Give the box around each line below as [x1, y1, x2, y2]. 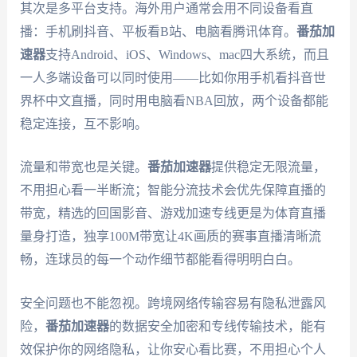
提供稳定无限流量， [210, 160, 326, 175]
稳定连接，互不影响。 [19, 116, 147, 131]
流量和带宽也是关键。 [19, 160, 147, 175]
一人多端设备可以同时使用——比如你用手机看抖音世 [19, 70, 326, 84]
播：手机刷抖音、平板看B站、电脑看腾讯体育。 [19, 24, 296, 38]
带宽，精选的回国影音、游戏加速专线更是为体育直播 [19, 206, 326, 221]
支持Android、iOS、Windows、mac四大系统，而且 [45, 47, 329, 61]
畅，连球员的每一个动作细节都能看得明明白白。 [19, 253, 300, 267]
